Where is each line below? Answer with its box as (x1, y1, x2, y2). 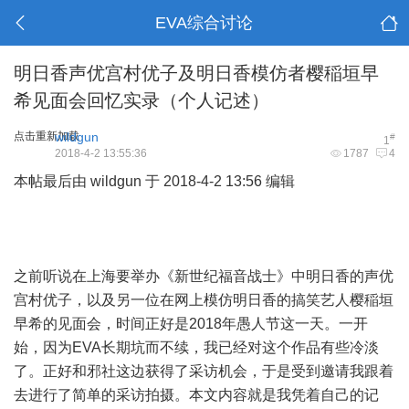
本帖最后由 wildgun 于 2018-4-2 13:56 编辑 (14, 173, 295, 189)
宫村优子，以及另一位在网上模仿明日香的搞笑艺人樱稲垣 (14, 292, 393, 308)
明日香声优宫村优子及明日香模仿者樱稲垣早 (14, 63, 379, 83)
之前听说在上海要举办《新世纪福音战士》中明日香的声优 (14, 268, 393, 284)
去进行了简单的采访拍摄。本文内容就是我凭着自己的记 (14, 387, 379, 403)
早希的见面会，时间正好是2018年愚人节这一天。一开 (14, 316, 368, 331)
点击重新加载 (14, 130, 79, 142)
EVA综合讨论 (155, 14, 254, 32)
